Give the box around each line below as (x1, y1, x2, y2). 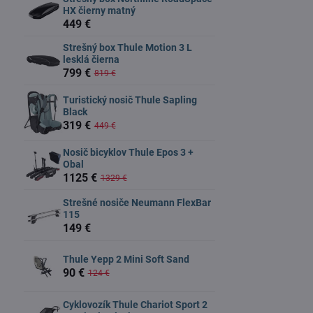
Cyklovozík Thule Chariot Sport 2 (62, 298, 208, 310)
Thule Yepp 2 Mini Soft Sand (62, 254, 189, 265)
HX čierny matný (62, 4, 136, 16)
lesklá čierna (62, 53, 119, 65)
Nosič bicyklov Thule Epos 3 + (62, 147, 194, 158)
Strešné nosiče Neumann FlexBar (62, 196, 211, 208)
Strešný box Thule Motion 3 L (62, 41, 192, 53)
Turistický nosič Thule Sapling (62, 94, 197, 105)
